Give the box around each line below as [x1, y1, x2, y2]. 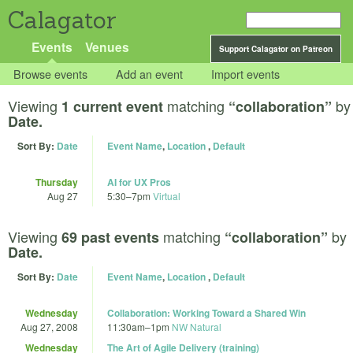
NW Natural [172, 319, 221, 333]
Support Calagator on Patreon [219, 43, 333, 54]
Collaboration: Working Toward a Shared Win [107, 305, 306, 320]
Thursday [35, 175, 78, 190]
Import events [211, 65, 281, 83]
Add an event [116, 65, 184, 83]
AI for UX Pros [107, 175, 171, 190]
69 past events [61, 226, 159, 247]
